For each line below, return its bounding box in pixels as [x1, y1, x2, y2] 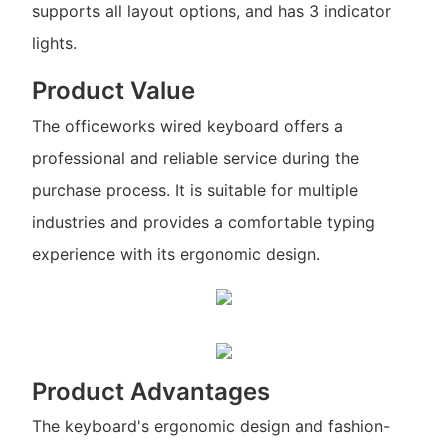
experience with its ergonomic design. [31, 243, 320, 264]
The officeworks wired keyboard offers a [31, 115, 343, 136]
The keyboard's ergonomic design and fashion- [31, 416, 390, 437]
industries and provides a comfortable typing [31, 211, 375, 232]
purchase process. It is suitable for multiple [31, 179, 358, 200]
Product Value [31, 76, 195, 106]
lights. [31, 33, 77, 54]
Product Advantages [31, 376, 270, 406]
